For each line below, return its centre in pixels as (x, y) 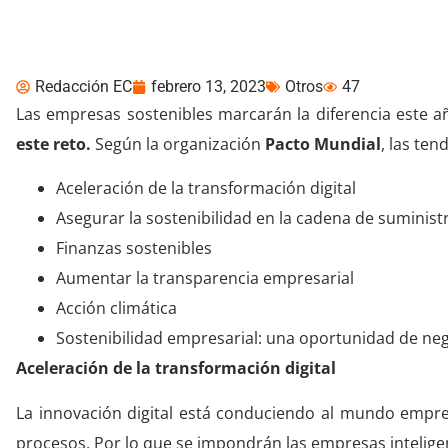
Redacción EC (83, 86)
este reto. (55, 144)
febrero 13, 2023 (208, 86)
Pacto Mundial (323, 144)
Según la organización (180, 144)
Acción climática (116, 308)
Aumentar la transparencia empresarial (205, 278)
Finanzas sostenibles (134, 248)
